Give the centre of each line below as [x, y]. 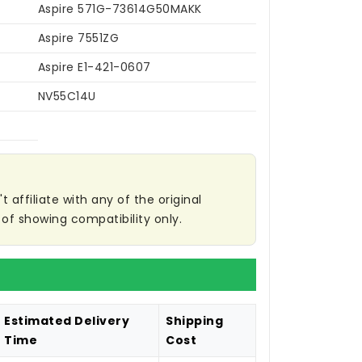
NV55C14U [67, 97]
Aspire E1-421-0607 [94, 67]
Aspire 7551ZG [78, 38]
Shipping [194, 321]
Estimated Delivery [67, 321]
